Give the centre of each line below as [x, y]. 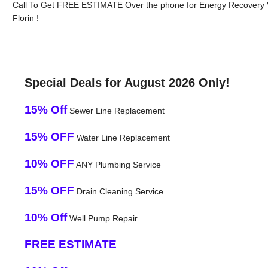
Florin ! [25, 18]
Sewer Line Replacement [115, 110]
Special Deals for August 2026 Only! [127, 82]
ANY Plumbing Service [117, 164]
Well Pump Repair [102, 218]
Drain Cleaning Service [118, 191]
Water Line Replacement [122, 137]
